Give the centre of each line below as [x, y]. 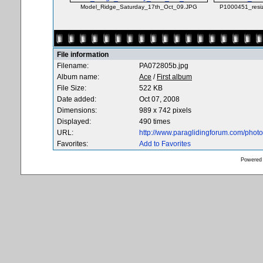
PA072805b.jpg [164, 66]
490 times [155, 122]
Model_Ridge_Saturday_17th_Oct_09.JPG [139, 7]
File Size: [72, 88]
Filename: [73, 66]
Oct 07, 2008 [159, 99]
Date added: [77, 99]
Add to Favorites [165, 144]
